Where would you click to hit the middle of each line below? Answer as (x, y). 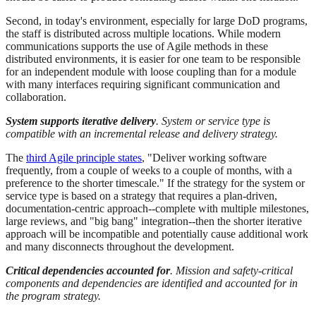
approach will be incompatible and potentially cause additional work (157, 234)
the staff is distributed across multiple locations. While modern (143, 34)
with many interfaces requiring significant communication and (143, 85)
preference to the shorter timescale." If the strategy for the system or (155, 183)
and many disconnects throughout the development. (120, 247)
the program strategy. (53, 296)
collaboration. (36, 97)
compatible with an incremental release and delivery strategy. (142, 134)
